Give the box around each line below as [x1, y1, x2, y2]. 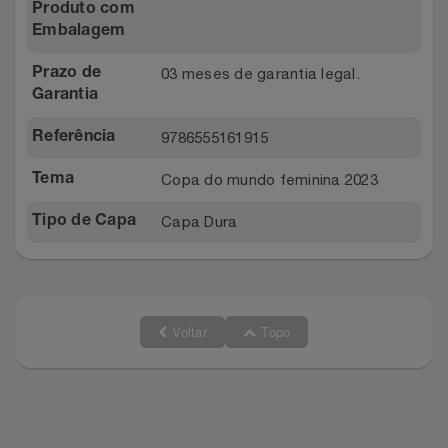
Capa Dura [161, 213, 238, 231]
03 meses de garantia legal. [161, 65, 360, 83]
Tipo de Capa [32, 214, 136, 231]
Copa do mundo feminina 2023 [161, 171, 378, 189]
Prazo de [32, 66, 101, 83]
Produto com [32, 2, 135, 19]
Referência [32, 130, 116, 147]
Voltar [167, 322, 207, 342]
